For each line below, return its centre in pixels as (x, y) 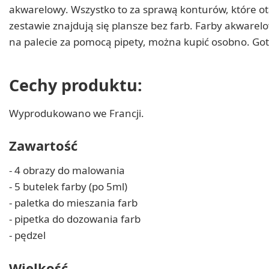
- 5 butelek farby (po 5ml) (68, 187)
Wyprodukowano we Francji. (77, 113)
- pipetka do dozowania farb (75, 219)
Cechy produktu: (76, 85)
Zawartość (43, 146)
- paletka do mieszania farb (73, 203)
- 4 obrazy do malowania (67, 171)
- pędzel (27, 235)
